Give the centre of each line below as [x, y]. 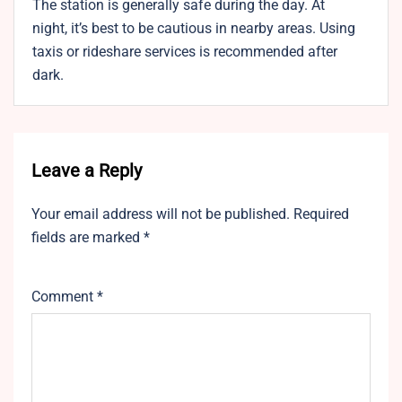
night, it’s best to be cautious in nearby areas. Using [194, 29]
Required [321, 214]
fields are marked [87, 238]
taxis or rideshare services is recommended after [185, 52]
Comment [64, 297]
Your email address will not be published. [161, 214]
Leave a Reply [87, 171]
